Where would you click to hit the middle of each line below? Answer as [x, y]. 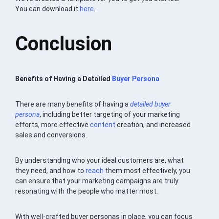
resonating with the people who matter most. [87, 191]
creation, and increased [153, 125]
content [103, 125]
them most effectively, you [147, 171]
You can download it [48, 9]
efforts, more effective [53, 125]
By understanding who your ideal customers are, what [100, 161]
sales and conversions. [51, 135]
